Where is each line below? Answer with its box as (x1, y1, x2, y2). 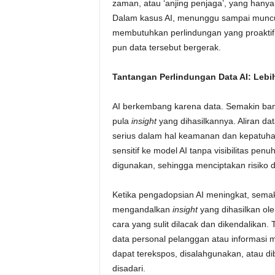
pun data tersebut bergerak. (112, 42, 221, 52)
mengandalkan (112, 204, 172, 214)
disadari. (112, 263, 145, 273)
